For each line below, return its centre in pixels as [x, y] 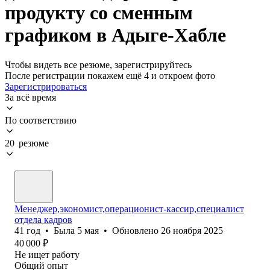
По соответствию [41, 120]
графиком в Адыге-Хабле [115, 35]
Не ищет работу [47, 254]
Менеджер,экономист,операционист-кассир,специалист [129, 209]
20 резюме [27, 143]
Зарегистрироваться [46, 86]
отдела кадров [43, 219]
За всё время [30, 97]
